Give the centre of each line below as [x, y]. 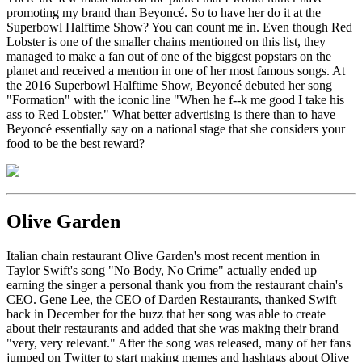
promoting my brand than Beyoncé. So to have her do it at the [164, 13]
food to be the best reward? [77, 144]
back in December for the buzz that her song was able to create [166, 314]
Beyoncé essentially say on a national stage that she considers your [176, 129]
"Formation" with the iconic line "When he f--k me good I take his [175, 100]
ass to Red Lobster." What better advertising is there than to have [171, 115]
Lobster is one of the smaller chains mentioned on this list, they [166, 42]
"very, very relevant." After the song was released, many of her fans [179, 343]
